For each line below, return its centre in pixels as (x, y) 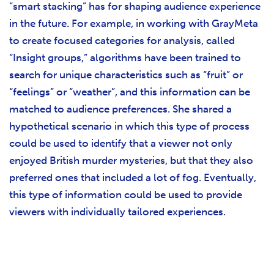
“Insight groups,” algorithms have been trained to (125, 57)
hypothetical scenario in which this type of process (129, 126)
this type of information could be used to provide (126, 194)
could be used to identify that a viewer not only (121, 143)
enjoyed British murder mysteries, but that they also (131, 160)
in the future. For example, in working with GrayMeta (134, 23)
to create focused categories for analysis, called (122, 40)
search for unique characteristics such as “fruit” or (126, 74)
